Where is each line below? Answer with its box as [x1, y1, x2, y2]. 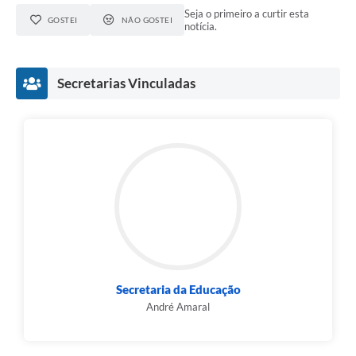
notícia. [184, 20, 218, 33]
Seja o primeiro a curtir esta [184, 7, 310, 21]
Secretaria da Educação [115, 282, 241, 297]
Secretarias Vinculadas [57, 75, 195, 92]
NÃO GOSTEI [121, 15, 173, 25]
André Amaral [146, 300, 210, 314]
